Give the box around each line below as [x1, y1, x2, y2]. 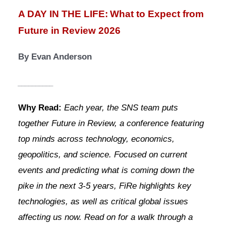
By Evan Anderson [18, 52, 92, 62]
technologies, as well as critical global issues [18, 197, 188, 207]
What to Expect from [110, 9, 204, 20]
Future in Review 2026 [18, 25, 121, 36]
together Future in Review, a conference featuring [18, 119, 204, 129]
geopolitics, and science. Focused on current [18, 150, 187, 160]
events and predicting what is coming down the [18, 165, 194, 176]
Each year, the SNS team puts [64, 103, 178, 113]
